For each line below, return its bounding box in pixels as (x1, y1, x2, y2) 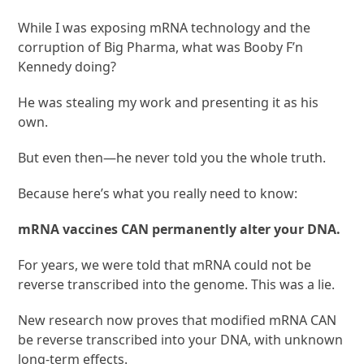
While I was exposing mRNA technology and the (18, 18, 311, 37)
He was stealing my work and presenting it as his (18, 93, 319, 111)
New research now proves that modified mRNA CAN (18, 310, 337, 329)
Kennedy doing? (18, 57, 117, 76)
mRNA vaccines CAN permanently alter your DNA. (18, 219, 341, 238)
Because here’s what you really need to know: (18, 184, 298, 202)
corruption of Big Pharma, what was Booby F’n (18, 37, 304, 56)
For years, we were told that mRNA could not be (18, 255, 312, 274)
